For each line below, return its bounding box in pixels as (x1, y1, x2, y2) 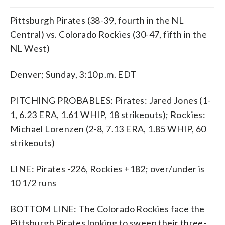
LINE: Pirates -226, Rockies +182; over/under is (10, 163, 205, 174)
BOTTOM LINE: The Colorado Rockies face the (10, 203, 205, 214)
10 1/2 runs (10, 177, 57, 188)
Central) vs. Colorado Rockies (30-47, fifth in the (10, 28, 207, 40)
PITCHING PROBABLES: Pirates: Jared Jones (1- (10, 94, 211, 106)
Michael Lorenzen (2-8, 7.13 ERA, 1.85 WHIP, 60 (10, 123, 206, 134)
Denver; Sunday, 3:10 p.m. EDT (10, 68, 137, 80)
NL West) (10, 42, 50, 54)
